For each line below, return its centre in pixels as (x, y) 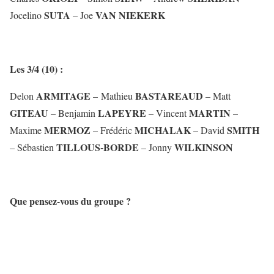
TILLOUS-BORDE (98, 147)
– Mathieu (113, 96)
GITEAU (29, 113)
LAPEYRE (122, 113)
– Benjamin (73, 113)
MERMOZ (67, 130)
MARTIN (210, 113)
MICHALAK (163, 130)
